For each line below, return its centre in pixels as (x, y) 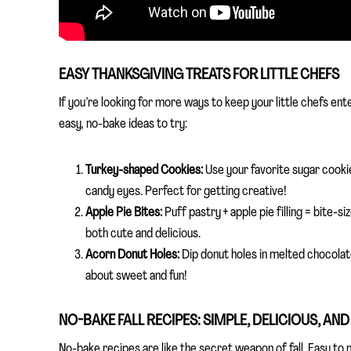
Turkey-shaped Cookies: (144, 170)
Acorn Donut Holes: (132, 255)
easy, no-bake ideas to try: (123, 124)
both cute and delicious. (143, 233)
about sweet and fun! (136, 276)
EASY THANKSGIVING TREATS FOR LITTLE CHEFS (199, 75)
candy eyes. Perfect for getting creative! (186, 191)
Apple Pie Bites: (124, 212)
